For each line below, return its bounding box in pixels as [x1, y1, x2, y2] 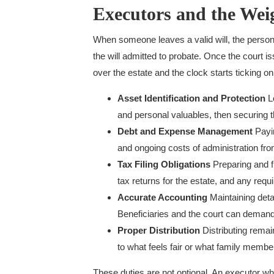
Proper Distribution [117, 225, 200, 235]
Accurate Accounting [117, 192, 207, 202]
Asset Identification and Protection [117, 93, 265, 103]
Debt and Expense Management [117, 126, 253, 136]
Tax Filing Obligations [117, 159, 210, 169]
